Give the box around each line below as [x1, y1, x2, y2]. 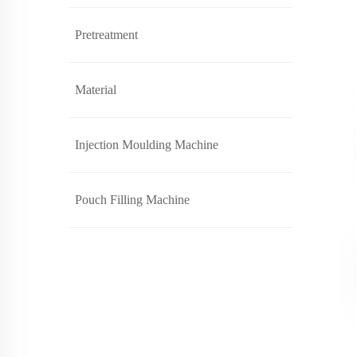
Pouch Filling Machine [75, 193, 190, 206]
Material [75, 83, 116, 96]
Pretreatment [75, 28, 138, 41]
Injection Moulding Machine [75, 138, 218, 151]
